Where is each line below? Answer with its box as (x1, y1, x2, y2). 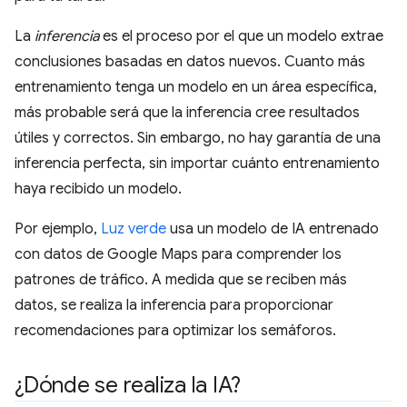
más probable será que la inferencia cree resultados (15, 104, 360, 122)
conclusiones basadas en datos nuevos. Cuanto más (15, 53, 365, 71)
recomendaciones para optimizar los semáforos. (15, 322, 336, 340)
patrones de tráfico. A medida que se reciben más (15, 271, 347, 289)
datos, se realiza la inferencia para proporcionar (15, 296, 333, 314)
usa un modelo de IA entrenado (166, 220, 379, 238)
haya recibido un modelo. (15, 180, 182, 198)
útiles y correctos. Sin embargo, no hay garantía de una (15, 129, 381, 147)
